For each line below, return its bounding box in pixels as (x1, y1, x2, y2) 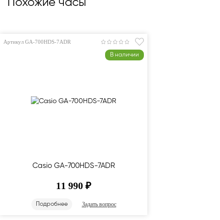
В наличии (110, 52, 139, 58)
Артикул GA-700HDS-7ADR (3, 39, 71, 45)
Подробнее (35, 201, 68, 207)
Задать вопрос (82, 200, 116, 208)
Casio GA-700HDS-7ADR (32, 162, 115, 169)
